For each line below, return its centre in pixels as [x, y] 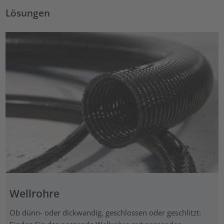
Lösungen [28, 12]
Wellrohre [34, 193]
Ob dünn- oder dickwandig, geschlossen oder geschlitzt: [105, 212]
